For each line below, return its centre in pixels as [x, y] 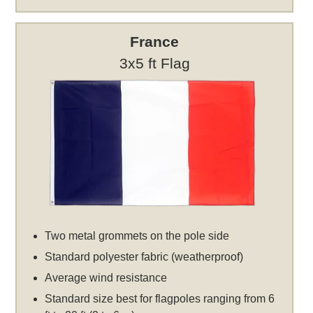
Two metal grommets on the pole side [137, 235]
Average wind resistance [106, 277]
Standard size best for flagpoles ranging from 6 [160, 298]
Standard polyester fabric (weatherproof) [144, 256]
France [155, 41]
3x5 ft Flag [154, 63]
